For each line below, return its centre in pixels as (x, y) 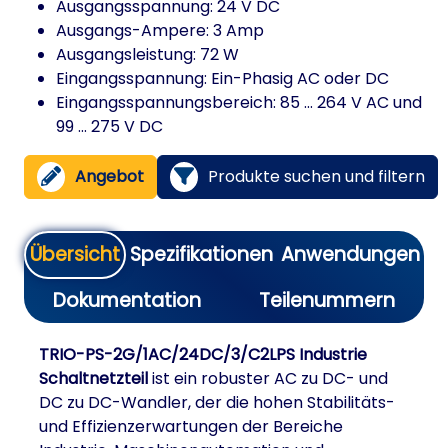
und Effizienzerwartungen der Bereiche (191, 426)
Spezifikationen (201, 254)
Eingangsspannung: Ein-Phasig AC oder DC (222, 78)
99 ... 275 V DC (109, 126)
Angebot (109, 176)
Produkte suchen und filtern (316, 176)
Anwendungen (350, 254)
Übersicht (75, 254)
